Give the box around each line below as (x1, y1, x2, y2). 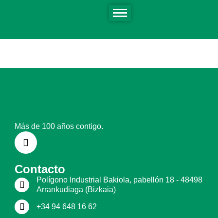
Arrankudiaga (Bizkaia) (36, 185, 116, 194)
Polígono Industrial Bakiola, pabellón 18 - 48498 (36, 176, 202, 184)
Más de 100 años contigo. (15, 122, 103, 130)
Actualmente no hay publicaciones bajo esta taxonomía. (11, 15, 203, 23)
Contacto (15, 163, 65, 176)
